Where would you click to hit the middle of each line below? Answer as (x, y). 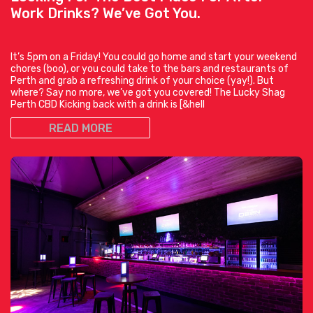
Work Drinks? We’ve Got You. (105, 14)
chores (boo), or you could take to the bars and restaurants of (150, 69)
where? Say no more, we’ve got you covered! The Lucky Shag (148, 93)
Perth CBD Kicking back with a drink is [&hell (108, 105)
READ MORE (80, 129)
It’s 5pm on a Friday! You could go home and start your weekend (154, 57)
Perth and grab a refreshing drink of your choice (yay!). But (142, 81)
